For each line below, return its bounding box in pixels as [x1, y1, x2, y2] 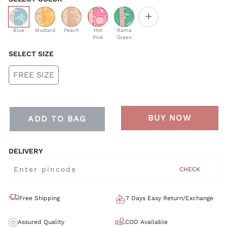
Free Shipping [19, 194, 60, 202]
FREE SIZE [13, 70, 54, 80]
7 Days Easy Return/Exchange [126, 194, 213, 202]
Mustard [35, 27, 55, 33]
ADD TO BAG [27, 113, 87, 124]
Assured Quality [18, 218, 64, 225]
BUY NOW [148, 113, 192, 123]
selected [18, 20, 44, 27]
